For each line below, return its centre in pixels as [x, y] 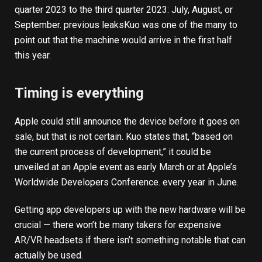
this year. [33, 56]
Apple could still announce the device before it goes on [127, 121]
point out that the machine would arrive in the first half [123, 40]
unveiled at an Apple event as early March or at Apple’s [126, 167]
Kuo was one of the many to [181, 25]
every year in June [200, 182]
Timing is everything [79, 93]
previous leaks [94, 25]
